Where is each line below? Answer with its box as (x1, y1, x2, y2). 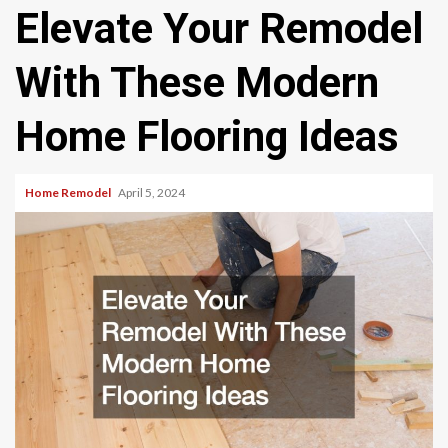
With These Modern (15, 58, 379, 107)
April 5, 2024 (118, 185, 187, 200)
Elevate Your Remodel (15, 4, 423, 53)
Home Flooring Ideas (15, 112, 399, 161)
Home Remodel (25, 185, 113, 200)
